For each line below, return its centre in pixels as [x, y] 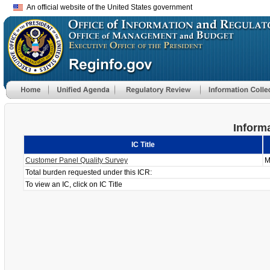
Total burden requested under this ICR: [89, 172]
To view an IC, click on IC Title [74, 184]
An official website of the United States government [108, 7]
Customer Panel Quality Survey [77, 160]
